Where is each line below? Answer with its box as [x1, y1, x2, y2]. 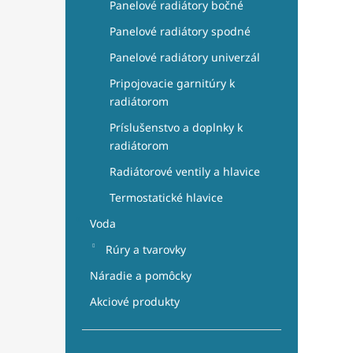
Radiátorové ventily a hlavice [110, 164, 260, 179]
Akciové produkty [90, 294, 180, 309]
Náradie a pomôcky [90, 268, 191, 283]
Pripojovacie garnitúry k [110, 76, 235, 91]
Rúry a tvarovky [106, 242, 186, 257]
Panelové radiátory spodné [110, 24, 251, 39]
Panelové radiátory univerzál [110, 50, 260, 65]
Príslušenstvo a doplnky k [110, 120, 243, 135]
